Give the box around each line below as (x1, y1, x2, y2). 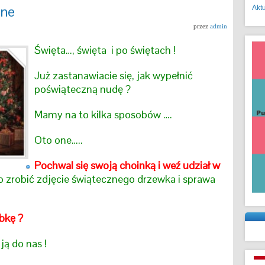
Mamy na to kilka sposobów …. (34, 108, 172, 121)
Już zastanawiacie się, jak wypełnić (34, 69, 193, 82)
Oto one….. (34, 133, 83, 147)
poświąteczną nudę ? (34, 82, 131, 96)
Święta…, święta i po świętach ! (34, 43, 176, 57)
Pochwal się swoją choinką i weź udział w (34, 159, 220, 172)
